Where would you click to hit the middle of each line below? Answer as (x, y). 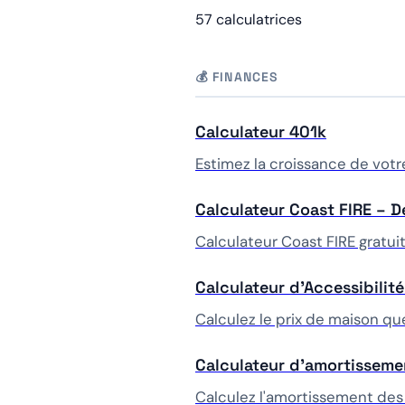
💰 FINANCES (237, 77)
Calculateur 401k (261, 132)
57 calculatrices (249, 19)
